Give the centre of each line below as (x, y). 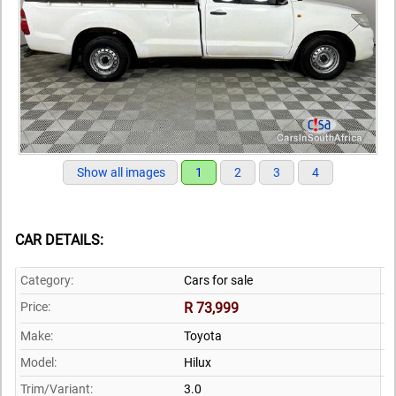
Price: (35, 307)
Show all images (121, 172)
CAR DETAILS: (59, 240)
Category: (47, 281)
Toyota (203, 336)
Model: (38, 363)
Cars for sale (218, 281)
